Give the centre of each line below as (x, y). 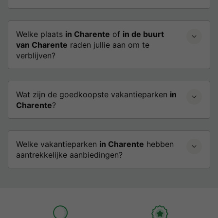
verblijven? (36, 55)
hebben (159, 144)
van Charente (42, 45)
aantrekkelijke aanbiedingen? (69, 155)
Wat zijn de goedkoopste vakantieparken (93, 94)
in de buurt (143, 34)
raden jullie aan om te (109, 45)
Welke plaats (41, 34)
